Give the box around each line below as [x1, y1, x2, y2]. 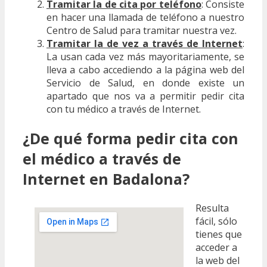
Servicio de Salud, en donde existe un [46, 76, 244, 90]
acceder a [195, 240, 237, 254]
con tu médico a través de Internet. [46, 103, 201, 116]
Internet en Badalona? [23, 169, 190, 190]
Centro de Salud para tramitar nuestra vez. [46, 24, 237, 38]
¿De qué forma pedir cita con [23, 128, 238, 149]
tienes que [195, 227, 242, 241]
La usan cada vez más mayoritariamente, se [46, 50, 244, 64]
